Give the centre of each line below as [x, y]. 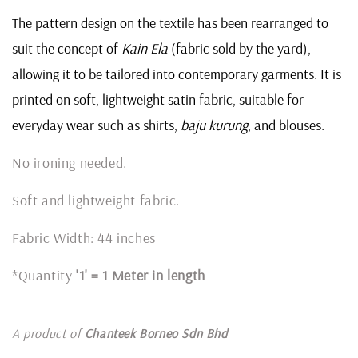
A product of [48, 333]
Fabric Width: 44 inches [84, 237]
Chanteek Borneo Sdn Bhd [158, 333]
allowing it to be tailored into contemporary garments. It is [177, 74]
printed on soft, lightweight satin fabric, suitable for [158, 99]
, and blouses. [286, 125]
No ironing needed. [73, 162]
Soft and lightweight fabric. [96, 200]
